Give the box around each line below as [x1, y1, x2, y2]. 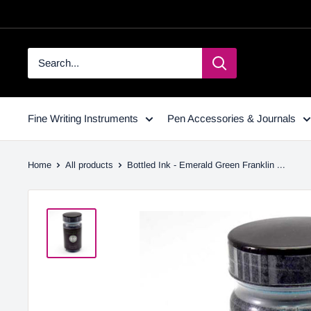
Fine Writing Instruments [28, 112, 138, 124]
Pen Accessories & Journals [167, 112, 296, 124]
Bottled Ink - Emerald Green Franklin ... [127, 160, 285, 170]
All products [65, 160, 113, 170]
